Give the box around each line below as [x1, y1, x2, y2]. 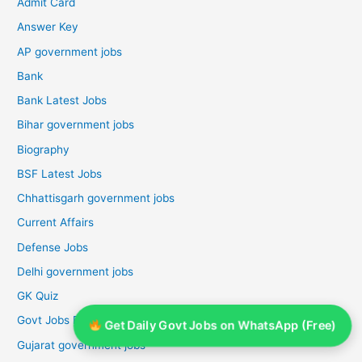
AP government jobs [17, 44, 123, 58]
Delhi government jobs [17, 264, 134, 278]
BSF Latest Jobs [17, 166, 103, 180]
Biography [17, 142, 70, 156]
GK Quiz [17, 289, 59, 303]
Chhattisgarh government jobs [17, 192, 175, 205]
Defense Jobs [17, 240, 89, 254]
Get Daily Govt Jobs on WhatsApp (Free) [105, 318, 333, 333]
